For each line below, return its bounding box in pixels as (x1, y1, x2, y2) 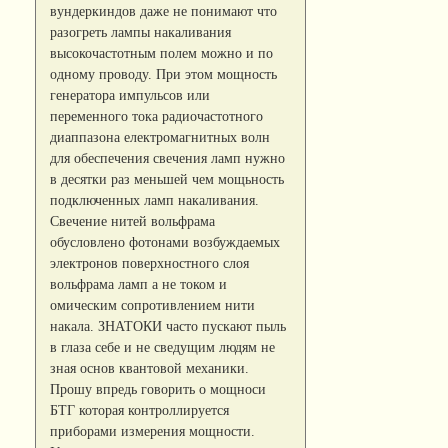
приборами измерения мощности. (50, 422, 256, 439)
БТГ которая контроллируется (50, 401, 230, 418)
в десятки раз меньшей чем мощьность (50, 170, 285, 187)
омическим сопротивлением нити (50, 296, 256, 313)
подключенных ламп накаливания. (50, 191, 260, 208)
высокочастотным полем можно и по (50, 44, 274, 61)
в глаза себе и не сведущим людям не (50, 338, 276, 355)
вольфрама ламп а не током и (50, 275, 228, 292)
